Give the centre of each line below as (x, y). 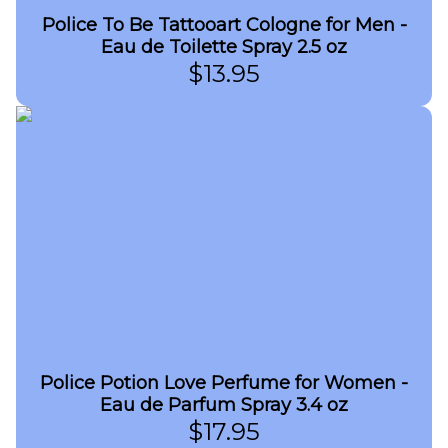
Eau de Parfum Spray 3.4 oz (224, 405)
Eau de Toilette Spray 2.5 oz (224, 47)
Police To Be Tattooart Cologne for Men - (224, 25)
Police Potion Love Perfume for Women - (224, 383)
